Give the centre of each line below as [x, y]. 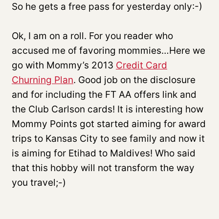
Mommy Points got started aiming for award [109, 124]
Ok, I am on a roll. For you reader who [92, 36]
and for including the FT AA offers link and [104, 94]
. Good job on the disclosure [134, 80]
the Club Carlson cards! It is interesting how [108, 109]
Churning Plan [43, 80]
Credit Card [142, 65]
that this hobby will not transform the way [103, 168]
